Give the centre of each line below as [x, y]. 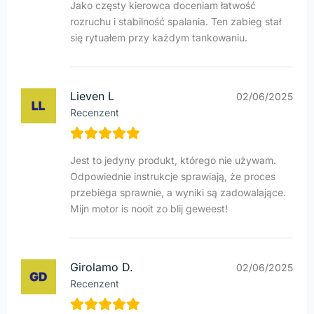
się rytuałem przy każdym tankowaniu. [159, 38]
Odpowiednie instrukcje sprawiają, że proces [173, 177]
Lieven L [92, 96]
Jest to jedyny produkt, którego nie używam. [173, 161]
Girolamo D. [102, 267]
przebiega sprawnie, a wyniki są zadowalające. [178, 193]
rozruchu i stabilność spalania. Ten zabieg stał [176, 22]
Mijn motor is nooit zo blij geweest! [149, 209]
